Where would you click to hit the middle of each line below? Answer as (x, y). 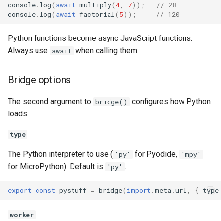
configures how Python (170, 101)
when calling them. (106, 51)
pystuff (73, 190)
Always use (29, 51)
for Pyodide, (156, 154)
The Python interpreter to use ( (60, 154)
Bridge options (39, 80)
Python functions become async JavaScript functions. (100, 38)
